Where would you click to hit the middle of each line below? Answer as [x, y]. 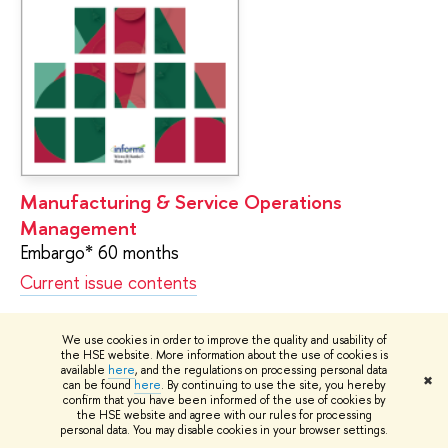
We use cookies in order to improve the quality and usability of [224, 340]
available [84, 370]
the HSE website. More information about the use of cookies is [224, 355]
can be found [98, 385]
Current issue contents [108, 282]
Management [78, 227]
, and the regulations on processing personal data [261, 370]
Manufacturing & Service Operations [181, 201]
